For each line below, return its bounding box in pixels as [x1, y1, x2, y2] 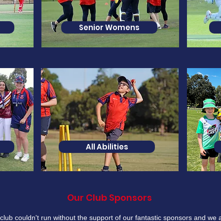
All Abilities [85, 142, 128, 152]
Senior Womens [79, 22, 140, 33]
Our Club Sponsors [67, 191, 152, 204]
